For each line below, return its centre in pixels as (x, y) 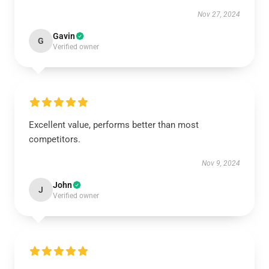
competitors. (55, 139)
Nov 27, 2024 (219, 14)
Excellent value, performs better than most (114, 125)
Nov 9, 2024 (221, 163)
